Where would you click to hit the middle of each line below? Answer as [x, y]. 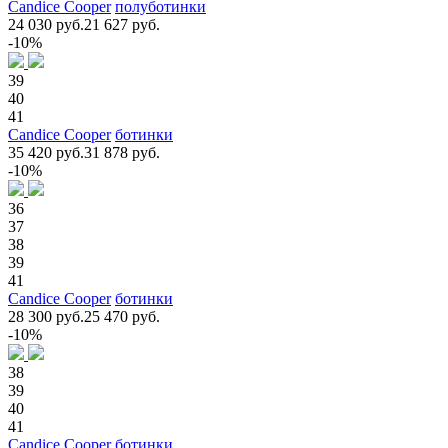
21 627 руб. [122, 24]
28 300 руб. [46, 316]
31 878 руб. [122, 152]
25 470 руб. [122, 316]
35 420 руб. [46, 152]
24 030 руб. [46, 24]
